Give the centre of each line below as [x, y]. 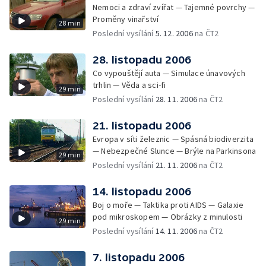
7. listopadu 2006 [139, 257]
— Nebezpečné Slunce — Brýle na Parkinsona [175, 151]
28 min [69, 23]
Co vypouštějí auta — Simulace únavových [169, 73]
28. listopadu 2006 [142, 60]
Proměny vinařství [126, 19]
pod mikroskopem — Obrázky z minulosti [168, 217]
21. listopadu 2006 [142, 126]
